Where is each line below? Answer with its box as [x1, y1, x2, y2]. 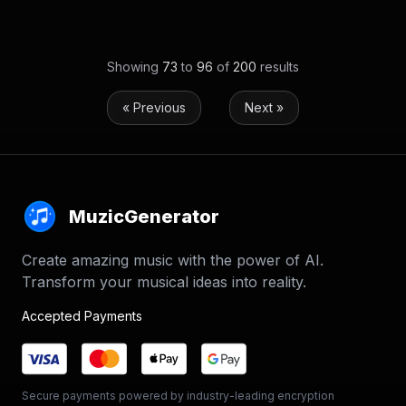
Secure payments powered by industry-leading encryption [22, 389, 334, 402]
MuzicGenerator [69, 206, 219, 227]
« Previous [122, 100, 186, 115]
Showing [107, 59, 162, 74]
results [256, 59, 299, 74]
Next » [245, 100, 284, 115]
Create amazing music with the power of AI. [22, 251, 324, 269]
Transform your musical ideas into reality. [22, 273, 306, 291]
